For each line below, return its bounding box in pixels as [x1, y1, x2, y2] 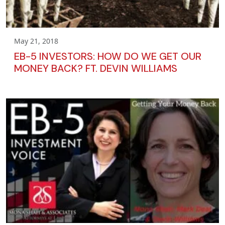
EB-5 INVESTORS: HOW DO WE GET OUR [14, 50, 201, 63]
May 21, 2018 [14, 36, 58, 46]
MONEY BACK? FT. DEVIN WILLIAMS [14, 62, 177, 75]
